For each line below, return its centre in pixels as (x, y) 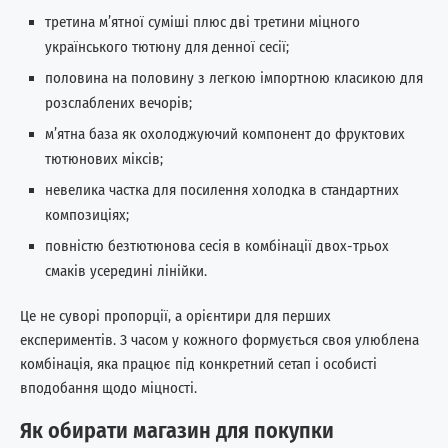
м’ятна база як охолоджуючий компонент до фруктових (225, 133)
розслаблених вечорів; (118, 102)
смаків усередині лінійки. (126, 270)
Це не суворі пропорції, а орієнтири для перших (175, 315)
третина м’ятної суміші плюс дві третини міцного (202, 21)
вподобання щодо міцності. (108, 387)
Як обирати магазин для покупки (177, 430)
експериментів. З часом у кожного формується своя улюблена (219, 339)
